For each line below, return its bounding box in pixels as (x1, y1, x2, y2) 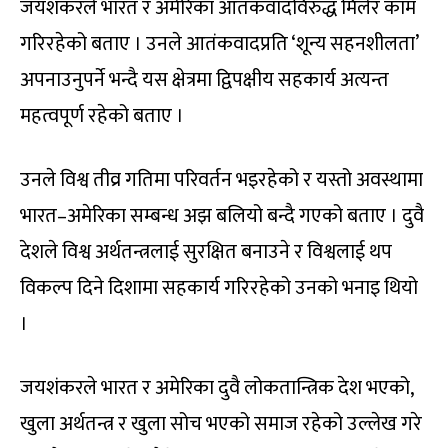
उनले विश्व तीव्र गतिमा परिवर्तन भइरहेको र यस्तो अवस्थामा (20, 162, 423, 197)
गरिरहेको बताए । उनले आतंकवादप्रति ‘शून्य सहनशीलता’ (20, 26, 418, 61)
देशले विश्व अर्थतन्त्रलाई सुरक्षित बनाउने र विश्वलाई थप (20, 234, 392, 269)
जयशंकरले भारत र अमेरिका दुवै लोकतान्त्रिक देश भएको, (20, 370, 413, 405)
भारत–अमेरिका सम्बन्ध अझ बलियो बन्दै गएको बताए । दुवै (20, 198, 424, 233)
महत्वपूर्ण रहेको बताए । (20, 98, 184, 133)
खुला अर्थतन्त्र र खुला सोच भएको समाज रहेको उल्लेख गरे (20, 406, 422, 441)
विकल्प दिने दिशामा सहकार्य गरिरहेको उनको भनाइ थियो (20, 270, 418, 305)
